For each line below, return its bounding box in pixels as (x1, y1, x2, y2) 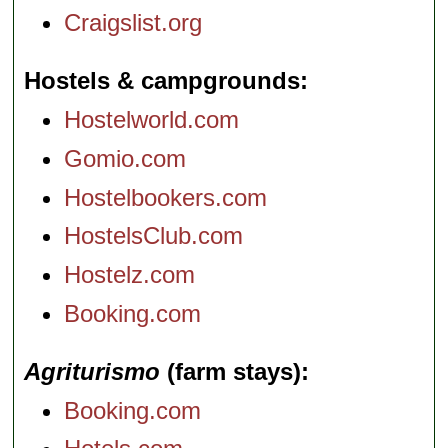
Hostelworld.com (64, 106, 240, 134)
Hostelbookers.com (64, 183, 268, 211)
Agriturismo (24, 357, 161, 385)
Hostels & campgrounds (24, 67, 301, 95)
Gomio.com (64, 144, 187, 172)
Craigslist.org (64, 9, 203, 37)
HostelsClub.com (64, 222, 244, 250)
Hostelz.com (64, 261, 196, 289)
